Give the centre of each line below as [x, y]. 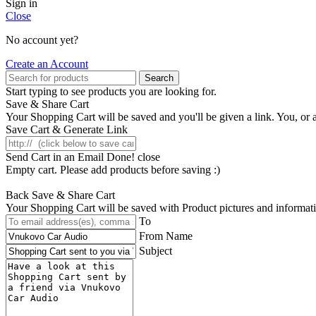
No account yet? [42, 39]
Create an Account [47, 63]
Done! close [133, 157]
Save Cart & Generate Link [67, 129]
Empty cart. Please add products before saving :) [113, 169]
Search [159, 78]
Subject [156, 250]
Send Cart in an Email [56, 157]
